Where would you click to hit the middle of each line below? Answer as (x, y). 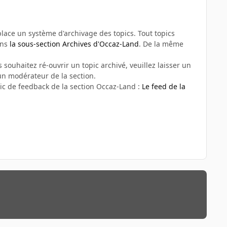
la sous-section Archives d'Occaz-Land (74, 44)
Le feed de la (164, 86)
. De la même (161, 44)
